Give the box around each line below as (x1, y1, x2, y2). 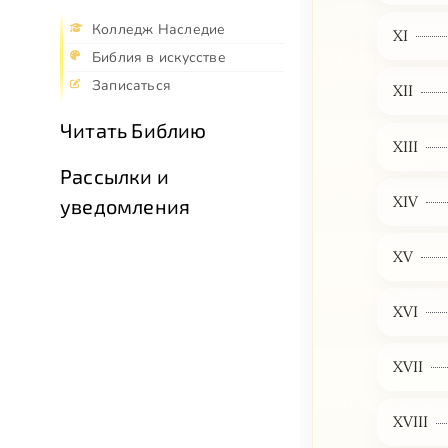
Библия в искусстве (92, 48, 226, 68)
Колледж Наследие (92, 20, 226, 40)
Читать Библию (60, 118, 207, 143)
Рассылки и (60, 164, 169, 189)
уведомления (60, 194, 191, 219)
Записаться (92, 76, 172, 96)
